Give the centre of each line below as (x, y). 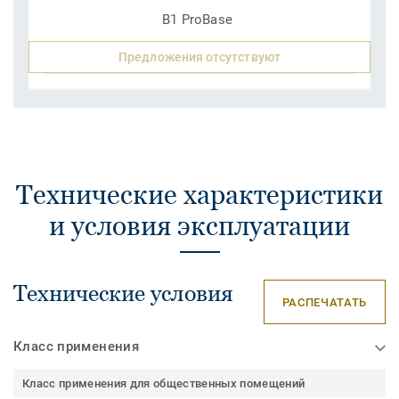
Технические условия (123, 293)
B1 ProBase (198, 20)
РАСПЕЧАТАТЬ (324, 302)
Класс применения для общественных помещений (164, 384)
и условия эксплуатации (199, 226)
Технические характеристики (199, 195)
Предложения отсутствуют (199, 57)
